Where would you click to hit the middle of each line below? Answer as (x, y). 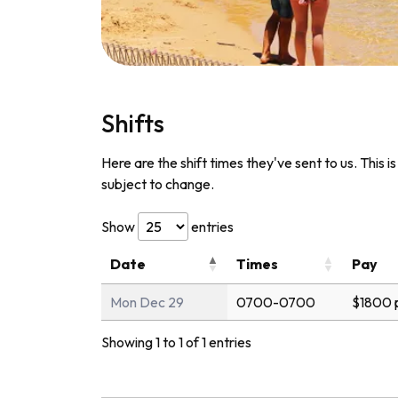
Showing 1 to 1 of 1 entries (176, 342)
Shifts (133, 123)
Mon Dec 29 (147, 302)
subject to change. (158, 183)
